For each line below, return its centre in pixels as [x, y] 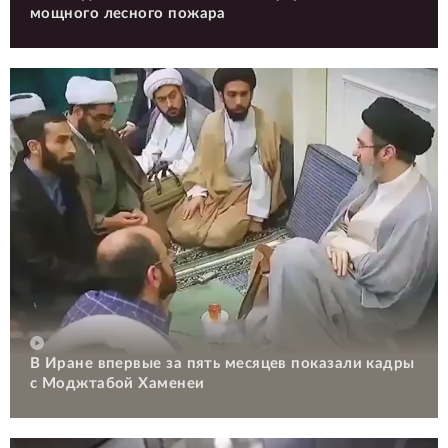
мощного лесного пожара [128, 14]
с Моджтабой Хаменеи [117, 384]
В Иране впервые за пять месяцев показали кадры [222, 364]
